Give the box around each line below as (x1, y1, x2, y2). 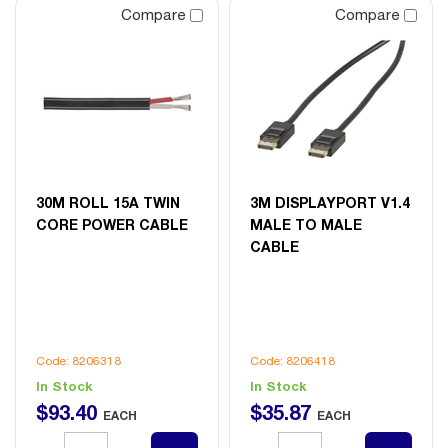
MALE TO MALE (250, 215, 362, 233)
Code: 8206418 (250, 353, 335, 368)
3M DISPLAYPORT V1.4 (250, 193, 410, 211)
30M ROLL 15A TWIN (36, 193, 180, 211)
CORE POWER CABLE (36, 215, 188, 233)
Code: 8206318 (36, 353, 121, 368)
